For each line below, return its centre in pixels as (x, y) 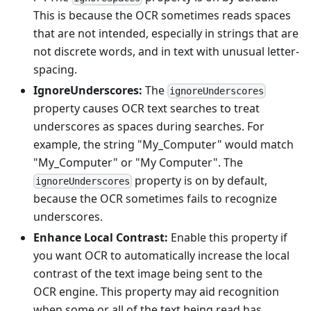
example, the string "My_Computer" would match (163, 145)
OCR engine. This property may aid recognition (156, 292)
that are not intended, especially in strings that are (166, 33)
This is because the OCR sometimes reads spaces (162, 15)
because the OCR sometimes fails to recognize (155, 199)
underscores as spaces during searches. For (149, 127)
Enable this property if (228, 238)
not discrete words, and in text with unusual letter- (166, 51)
